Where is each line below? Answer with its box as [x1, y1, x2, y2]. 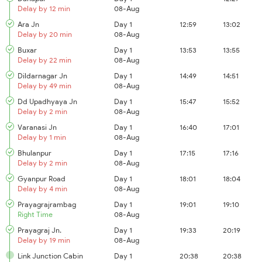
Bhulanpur [18, 149, 51, 157]
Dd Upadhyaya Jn [18, 97, 77, 106]
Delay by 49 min [18, 81, 71, 90]
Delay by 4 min [18, 184, 67, 193]
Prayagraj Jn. [18, 226, 61, 235]
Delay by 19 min [18, 236, 70, 244]
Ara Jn [18, 20, 39, 29]
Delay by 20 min [18, 30, 72, 39]
